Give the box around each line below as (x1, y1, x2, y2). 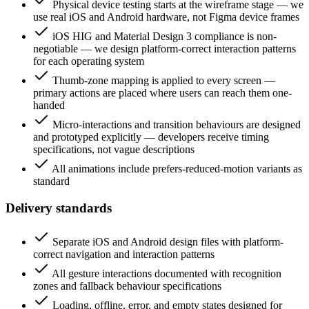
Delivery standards (6, 201, 112, 216)
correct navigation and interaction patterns (33, 248, 215, 260)
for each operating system (33, 55, 144, 68)
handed (33, 99, 65, 112)
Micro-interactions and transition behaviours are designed (52, 119, 301, 131)
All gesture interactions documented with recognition (52, 267, 281, 279)
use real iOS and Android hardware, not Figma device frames (33, 11, 299, 23)
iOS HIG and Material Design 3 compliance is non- (52, 30, 277, 43)
